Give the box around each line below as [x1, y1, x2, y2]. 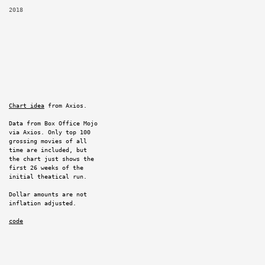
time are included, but [9, 146, 87, 153]
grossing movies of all [9, 137, 87, 144]
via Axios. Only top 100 [9, 128, 91, 135]
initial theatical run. [9, 173, 87, 180]
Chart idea [9, 102, 44, 109]
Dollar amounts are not [9, 190, 87, 198]
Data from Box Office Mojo [9, 119, 98, 127]
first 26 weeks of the [9, 164, 83, 171]
